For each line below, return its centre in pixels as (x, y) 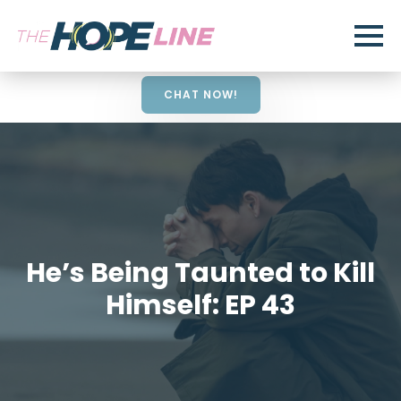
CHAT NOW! (200, 94)
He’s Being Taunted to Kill (200, 273)
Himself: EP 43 (200, 305)
